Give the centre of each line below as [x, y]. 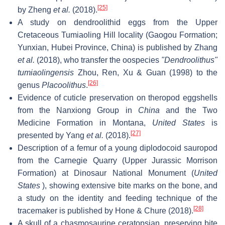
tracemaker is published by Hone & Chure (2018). [105, 210]
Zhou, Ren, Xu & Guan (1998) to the [146, 72]
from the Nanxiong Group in [78, 110]
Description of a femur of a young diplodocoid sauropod [118, 148]
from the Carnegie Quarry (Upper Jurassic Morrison [118, 160]
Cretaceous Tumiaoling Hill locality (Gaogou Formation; [118, 35]
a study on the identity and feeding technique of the [118, 198]
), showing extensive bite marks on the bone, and [129, 185]
